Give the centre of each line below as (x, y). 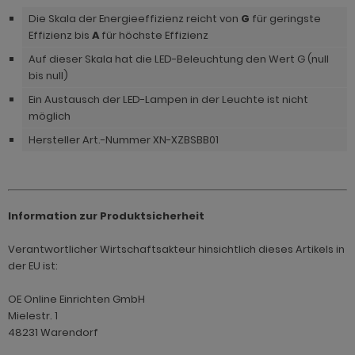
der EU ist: (33, 266)
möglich (50, 116)
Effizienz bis (60, 36)
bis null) (48, 76)
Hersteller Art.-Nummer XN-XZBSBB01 (125, 140)
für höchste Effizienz (154, 36)
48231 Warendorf (53, 333)
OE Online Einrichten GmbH (76, 300)
